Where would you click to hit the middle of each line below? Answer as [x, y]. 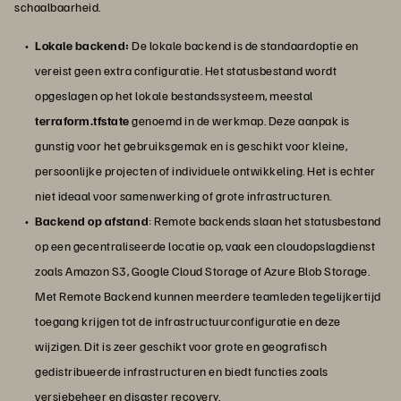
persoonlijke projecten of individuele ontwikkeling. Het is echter [205, 171]
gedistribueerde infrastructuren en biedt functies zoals [182, 371]
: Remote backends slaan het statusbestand [265, 221]
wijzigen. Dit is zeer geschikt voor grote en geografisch [181, 346]
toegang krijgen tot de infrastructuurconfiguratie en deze [188, 321]
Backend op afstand [92, 221]
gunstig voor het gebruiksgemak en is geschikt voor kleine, [191, 146]
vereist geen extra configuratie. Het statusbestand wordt [186, 71]
